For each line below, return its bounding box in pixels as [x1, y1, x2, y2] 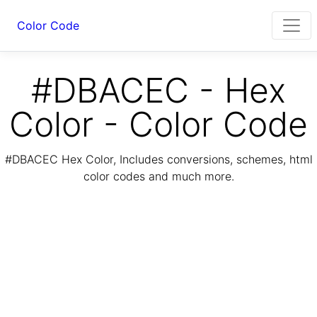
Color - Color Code [9, 103, 308, 145]
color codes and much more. [83, 169, 234, 184]
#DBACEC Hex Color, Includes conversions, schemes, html [4, 152, 313, 167]
